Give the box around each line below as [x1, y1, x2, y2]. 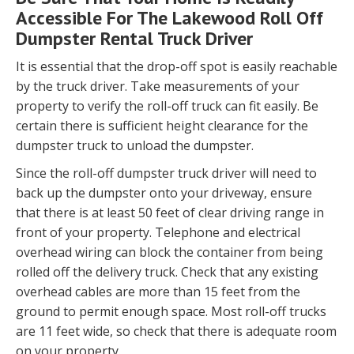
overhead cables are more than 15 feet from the [16, 283, 300, 301]
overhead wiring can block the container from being [16, 243, 323, 262]
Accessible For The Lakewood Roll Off [16, 6, 323, 31]
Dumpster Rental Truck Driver [16, 26, 253, 51]
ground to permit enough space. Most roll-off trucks [16, 303, 326, 321]
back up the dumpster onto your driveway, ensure [16, 184, 312, 202]
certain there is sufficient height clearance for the [16, 117, 308, 135]
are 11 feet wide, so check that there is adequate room [16, 322, 337, 341]
